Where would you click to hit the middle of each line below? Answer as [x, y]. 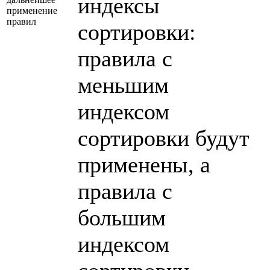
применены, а [144, 164]
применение [32, 10]
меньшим [123, 85]
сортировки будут [164, 138]
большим [122, 217]
